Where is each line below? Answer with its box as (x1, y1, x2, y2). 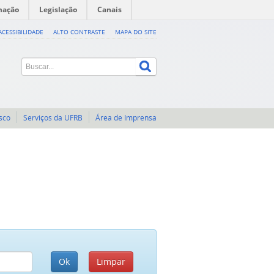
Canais (97, 4, 122, 15)
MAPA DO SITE (114, 28, 157, 36)
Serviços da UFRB (23, 113, 83, 123)
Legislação (39, 4, 77, 15)
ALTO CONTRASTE (53, 28, 105, 36)
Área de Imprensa (95, 113, 157, 123)
